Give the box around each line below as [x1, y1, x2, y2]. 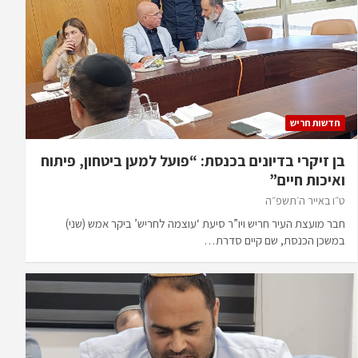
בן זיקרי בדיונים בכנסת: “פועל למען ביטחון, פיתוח [40, 151, 345, 171]
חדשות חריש [289, 117, 340, 129]
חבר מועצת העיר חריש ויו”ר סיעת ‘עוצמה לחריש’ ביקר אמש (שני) [65, 216, 345, 232]
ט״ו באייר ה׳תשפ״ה [265, 193, 345, 209]
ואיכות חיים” [268, 170, 345, 190]
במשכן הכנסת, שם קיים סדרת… [203, 233, 345, 249]
